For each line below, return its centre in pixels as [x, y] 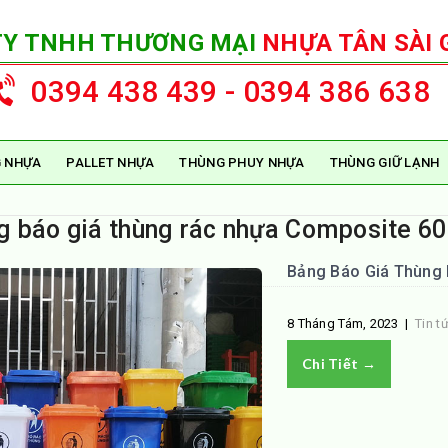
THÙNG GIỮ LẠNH [384, 162]
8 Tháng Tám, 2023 [343, 323]
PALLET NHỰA [110, 162]
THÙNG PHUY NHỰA [242, 162]
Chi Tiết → [339, 363]
